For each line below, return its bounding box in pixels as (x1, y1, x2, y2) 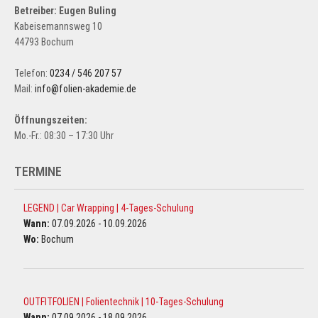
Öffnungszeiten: (14, 114, 87, 126)
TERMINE (14, 164, 62, 180)
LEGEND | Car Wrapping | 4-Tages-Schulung (23, 202, 194, 214)
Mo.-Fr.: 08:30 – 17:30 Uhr (14, 130, 114, 142)
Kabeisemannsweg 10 (14, 21, 102, 33)
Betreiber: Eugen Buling (14, 5, 116, 17)
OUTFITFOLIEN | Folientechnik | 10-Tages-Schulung (23, 296, 224, 308)
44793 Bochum (14, 36, 74, 48)
